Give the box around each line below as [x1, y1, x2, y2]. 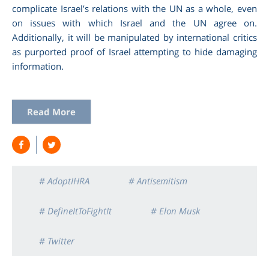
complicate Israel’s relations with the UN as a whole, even [12, 2, 257, 15]
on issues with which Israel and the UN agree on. [12, 17, 257, 29]
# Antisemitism [128, 175, 187, 187]
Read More [27, 106, 76, 118]
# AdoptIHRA [39, 175, 89, 187]
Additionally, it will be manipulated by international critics [12, 31, 257, 44]
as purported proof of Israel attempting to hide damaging [12, 46, 257, 58]
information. [12, 60, 64, 73]
